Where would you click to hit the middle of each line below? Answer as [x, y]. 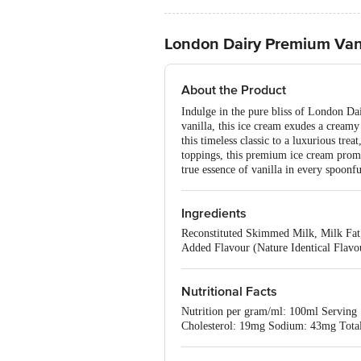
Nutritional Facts [229, 292]
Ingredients [214, 214]
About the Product [234, 90]
